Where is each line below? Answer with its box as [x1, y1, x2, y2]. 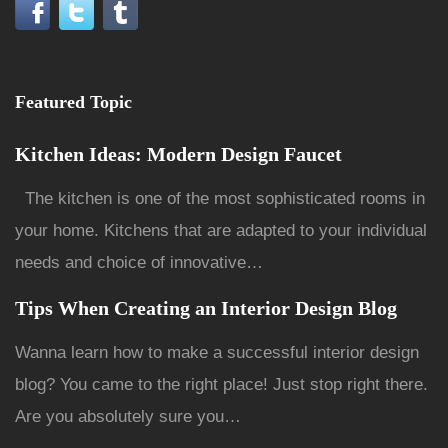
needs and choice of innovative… [15, 253, 263, 272]
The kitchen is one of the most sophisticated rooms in [15, 189, 425, 208]
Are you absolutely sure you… [15, 407, 241, 426]
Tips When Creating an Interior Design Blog [15, 297, 397, 319]
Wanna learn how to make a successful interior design [15, 343, 419, 362]
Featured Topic [15, 92, 132, 112]
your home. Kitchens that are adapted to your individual [15, 221, 427, 240]
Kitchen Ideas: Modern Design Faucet [15, 143, 342, 165]
